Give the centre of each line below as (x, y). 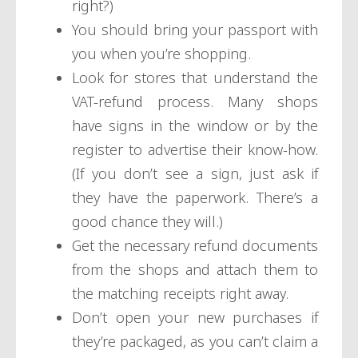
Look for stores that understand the (195, 78)
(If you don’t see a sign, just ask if (195, 174)
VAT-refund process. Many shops (195, 102)
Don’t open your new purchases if (195, 318)
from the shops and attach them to (195, 270)
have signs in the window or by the (195, 126)
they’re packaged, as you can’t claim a (195, 342)
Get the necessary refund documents (195, 246)
